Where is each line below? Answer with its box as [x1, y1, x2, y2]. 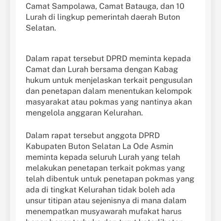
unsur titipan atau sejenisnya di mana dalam [26, 196, 186, 206]
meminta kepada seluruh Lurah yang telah [26, 152, 180, 162]
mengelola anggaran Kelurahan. [26, 108, 143, 118]
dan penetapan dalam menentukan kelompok [26, 86, 192, 96]
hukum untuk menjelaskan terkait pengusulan [26, 75, 192, 85]
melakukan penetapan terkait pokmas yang [26, 163, 185, 173]
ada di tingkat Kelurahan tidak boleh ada [26, 185, 175, 195]
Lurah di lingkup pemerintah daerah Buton [26, 12, 180, 22]
